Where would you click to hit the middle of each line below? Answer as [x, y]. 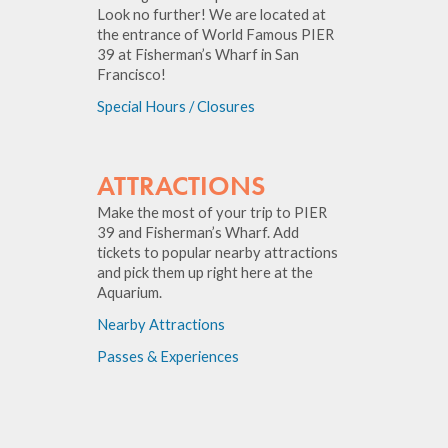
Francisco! [132, 75]
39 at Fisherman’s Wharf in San [198, 55]
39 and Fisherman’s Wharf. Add [198, 233]
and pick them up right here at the [205, 273]
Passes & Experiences [168, 357]
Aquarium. [130, 293]
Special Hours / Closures [176, 107]
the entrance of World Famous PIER [216, 35]
